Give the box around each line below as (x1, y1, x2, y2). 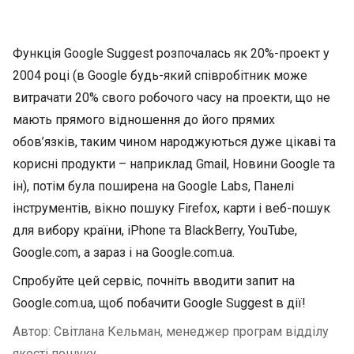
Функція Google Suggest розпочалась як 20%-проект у (13, 46, 330, 61)
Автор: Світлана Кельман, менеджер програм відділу (13, 324, 329, 339)
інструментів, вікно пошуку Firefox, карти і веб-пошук (13, 201, 330, 216)
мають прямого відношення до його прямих (13, 112, 275, 127)
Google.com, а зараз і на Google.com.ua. (13, 245, 235, 260)
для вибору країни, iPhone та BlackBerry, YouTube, (13, 223, 297, 238)
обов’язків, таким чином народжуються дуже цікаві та (13, 134, 336, 149)
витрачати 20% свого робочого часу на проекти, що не (13, 90, 330, 105)
